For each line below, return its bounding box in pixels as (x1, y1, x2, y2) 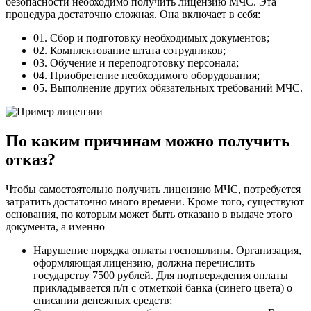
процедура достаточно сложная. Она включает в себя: (6, 8, 260, 20)
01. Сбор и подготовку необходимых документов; (33, 31, 269, 44)
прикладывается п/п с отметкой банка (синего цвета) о (33, 281, 292, 294)
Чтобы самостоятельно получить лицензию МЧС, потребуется (6, 183, 301, 195)
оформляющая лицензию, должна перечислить (33, 256, 255, 269)
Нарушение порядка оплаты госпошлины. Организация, (33, 244, 301, 256)
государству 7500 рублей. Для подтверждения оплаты (33, 269, 288, 281)
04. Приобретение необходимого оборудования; (33, 69, 260, 81)
